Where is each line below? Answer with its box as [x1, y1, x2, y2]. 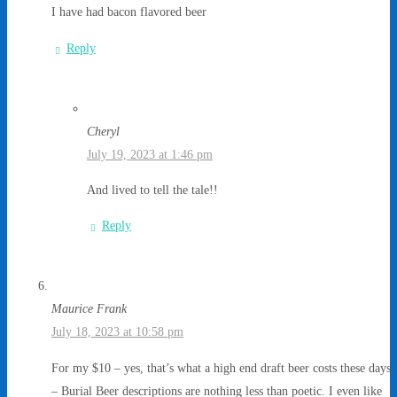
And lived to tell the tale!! [87, 183, 218, 198]
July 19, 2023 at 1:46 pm [87, 146, 213, 161]
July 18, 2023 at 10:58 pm [51, 324, 183, 339]
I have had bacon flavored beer [51, 4, 206, 19]
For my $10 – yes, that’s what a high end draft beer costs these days [51, 360, 391, 375]
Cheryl [87, 123, 120, 138]
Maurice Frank [51, 301, 127, 316]
